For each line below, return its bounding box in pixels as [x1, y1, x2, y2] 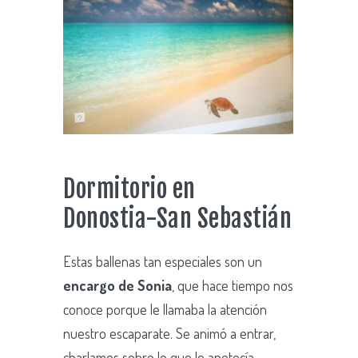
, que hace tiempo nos [172, 276, 293, 294]
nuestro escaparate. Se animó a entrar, [63, 324, 276, 342]
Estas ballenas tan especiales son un [63, 252, 262, 270]
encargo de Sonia [63, 276, 172, 294]
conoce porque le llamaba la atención [63, 300, 267, 318]
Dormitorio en [63, 173, 196, 204]
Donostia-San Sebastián [63, 203, 292, 233]
